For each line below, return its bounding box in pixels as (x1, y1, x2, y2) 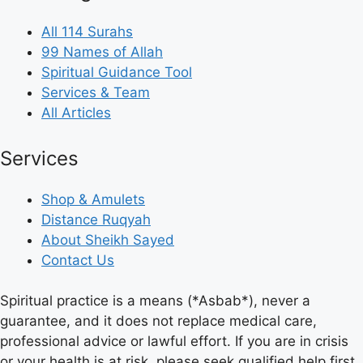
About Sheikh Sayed (41, 231, 174, 248)
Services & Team (41, 84, 150, 101)
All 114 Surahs (41, 23, 133, 41)
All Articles (41, 105, 111, 122)
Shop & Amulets (41, 190, 145, 207)
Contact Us (41, 251, 114, 268)
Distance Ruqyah (41, 211, 151, 228)
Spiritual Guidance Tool (41, 64, 192, 81)
